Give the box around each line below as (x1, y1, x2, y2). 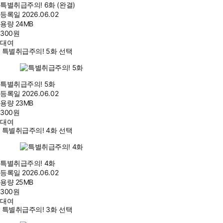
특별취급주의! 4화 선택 (1, 126, 73, 135)
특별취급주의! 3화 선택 (1, 205, 73, 214)
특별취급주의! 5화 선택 (1, 47, 73, 56)
